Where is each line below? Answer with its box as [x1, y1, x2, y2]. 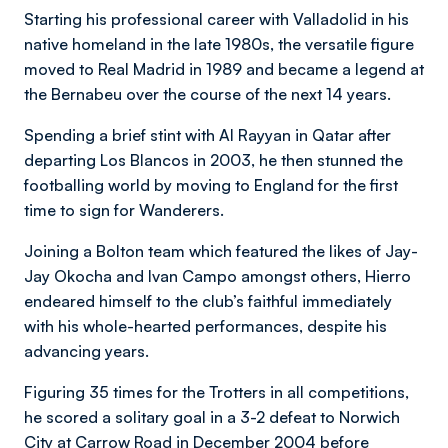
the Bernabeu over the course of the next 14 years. [24, 84, 391, 104]
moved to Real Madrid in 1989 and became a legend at [24, 59, 424, 79]
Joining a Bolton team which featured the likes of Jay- [24, 241, 418, 261]
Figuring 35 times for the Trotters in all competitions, [24, 382, 409, 402]
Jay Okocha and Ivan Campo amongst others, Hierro [24, 266, 411, 286]
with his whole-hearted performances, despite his [24, 316, 387, 336]
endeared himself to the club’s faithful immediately [24, 291, 392, 311]
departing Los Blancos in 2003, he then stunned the [24, 150, 403, 170]
